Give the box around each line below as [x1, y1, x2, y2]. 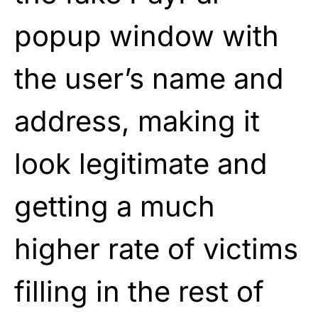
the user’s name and [14, 60, 284, 96]
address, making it [14, 103, 260, 138]
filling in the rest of [14, 273, 264, 309]
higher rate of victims [14, 231, 298, 266]
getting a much [14, 188, 215, 224]
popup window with [14, 18, 279, 53]
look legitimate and [14, 146, 268, 181]
